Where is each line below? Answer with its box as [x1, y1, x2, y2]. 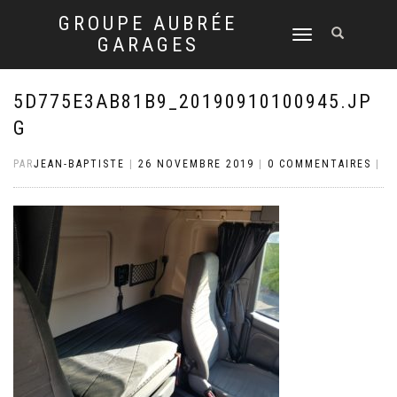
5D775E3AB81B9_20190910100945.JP [13, 90, 372, 113]
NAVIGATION [292, 64, 343, 75]
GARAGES [97, 34, 199, 56]
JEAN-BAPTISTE [34, 158, 125, 170]
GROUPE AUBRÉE [58, 12, 237, 35]
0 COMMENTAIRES [268, 158, 371, 170]
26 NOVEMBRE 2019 [138, 158, 254, 170]
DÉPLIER [292, 30, 326, 42]
